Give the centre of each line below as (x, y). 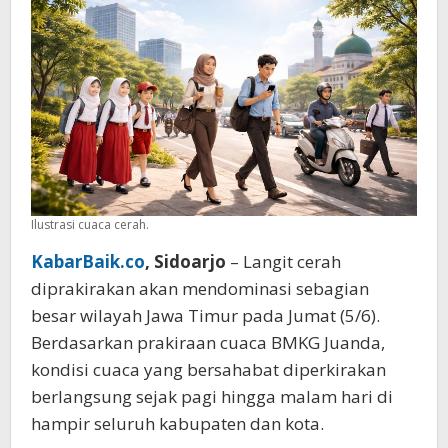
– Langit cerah (283, 262)
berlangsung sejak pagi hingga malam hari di (212, 397)
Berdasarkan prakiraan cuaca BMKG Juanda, (208, 343)
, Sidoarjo (185, 262)
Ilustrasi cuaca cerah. (90, 225)
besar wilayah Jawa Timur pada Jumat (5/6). (205, 316)
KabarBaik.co (88, 262)
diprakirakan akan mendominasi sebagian (200, 289)
